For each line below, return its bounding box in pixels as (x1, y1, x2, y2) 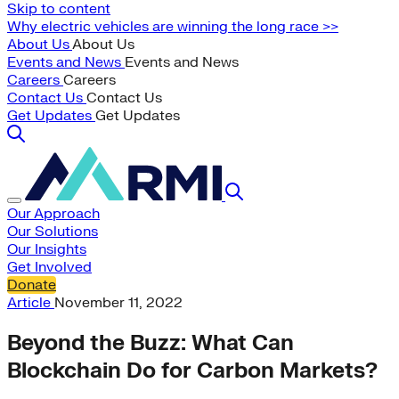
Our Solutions (7, 223, 98, 240)
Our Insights (7, 240, 86, 258)
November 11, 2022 (54, 294, 183, 312)
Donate (7, 276, 56, 294)
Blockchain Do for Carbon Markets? (7, 356, 378, 385)
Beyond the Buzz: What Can (7, 329, 294, 357)
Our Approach (7, 205, 100, 223)
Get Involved (7, 258, 92, 276)
